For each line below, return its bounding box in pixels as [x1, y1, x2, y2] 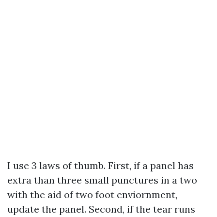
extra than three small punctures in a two [7, 174, 197, 186]
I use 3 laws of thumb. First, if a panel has [7, 159, 194, 171]
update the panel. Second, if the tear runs [7, 203, 195, 215]
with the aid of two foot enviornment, [7, 188, 177, 201]
